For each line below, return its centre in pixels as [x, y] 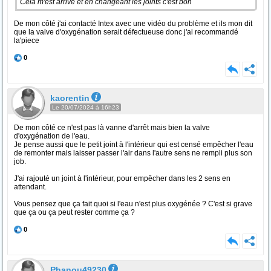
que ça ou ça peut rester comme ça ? [74, 212]
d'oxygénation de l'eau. [52, 136]
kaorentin [70, 98]
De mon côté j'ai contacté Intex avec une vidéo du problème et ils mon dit [133, 24]
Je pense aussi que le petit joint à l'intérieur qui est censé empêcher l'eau [134, 145]
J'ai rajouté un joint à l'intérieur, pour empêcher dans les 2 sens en [122, 178]
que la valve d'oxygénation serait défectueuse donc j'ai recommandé [126, 32]
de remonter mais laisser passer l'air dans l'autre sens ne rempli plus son [133, 153]
